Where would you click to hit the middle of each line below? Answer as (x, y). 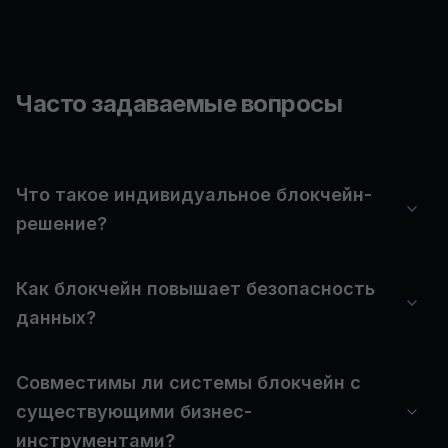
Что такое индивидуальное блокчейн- (194, 194)
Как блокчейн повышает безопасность (195, 288)
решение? (61, 223)
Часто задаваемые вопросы (179, 104)
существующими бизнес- (134, 411)
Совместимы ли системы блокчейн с (188, 382)
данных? (56, 317)
